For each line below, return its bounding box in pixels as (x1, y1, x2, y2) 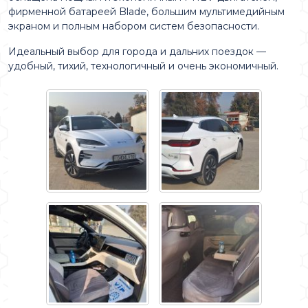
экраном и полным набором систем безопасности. (8, 20, 259, 32)
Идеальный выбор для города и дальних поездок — (8, 45, 266, 58)
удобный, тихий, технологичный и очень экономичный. (8, 60, 278, 72)
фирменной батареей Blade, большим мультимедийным (8, 5, 285, 18)
